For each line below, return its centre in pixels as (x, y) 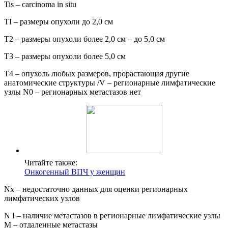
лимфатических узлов (42, 198)
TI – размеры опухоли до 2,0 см (59, 21)
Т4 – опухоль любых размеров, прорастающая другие (97, 73)
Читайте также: (51, 162)
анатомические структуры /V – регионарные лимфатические (110, 82)
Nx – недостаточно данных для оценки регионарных (96, 189)
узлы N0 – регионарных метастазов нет (73, 92)
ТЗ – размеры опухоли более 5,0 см (65, 56)
